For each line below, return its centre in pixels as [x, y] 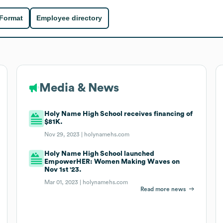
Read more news [163, 189]
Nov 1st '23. [63, 169]
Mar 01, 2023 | [64, 182]
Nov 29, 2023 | [64, 134]
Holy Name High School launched [100, 154]
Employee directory [69, 18]
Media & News [79, 88]
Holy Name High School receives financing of [119, 114]
